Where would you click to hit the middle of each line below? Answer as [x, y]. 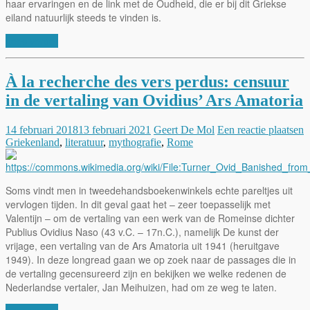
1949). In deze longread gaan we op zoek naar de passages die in [151, 260]
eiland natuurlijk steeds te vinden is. [83, 18]
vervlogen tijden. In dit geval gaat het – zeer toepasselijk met [138, 204]
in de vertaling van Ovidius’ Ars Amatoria [154, 101]
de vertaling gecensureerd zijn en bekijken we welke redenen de [146, 274]
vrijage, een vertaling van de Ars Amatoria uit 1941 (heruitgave [143, 246]
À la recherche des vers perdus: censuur [147, 82]
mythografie [135, 143]
